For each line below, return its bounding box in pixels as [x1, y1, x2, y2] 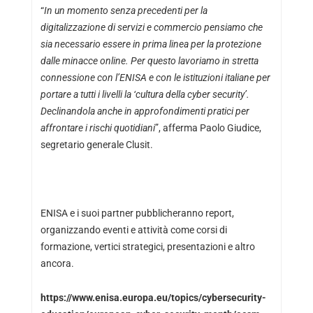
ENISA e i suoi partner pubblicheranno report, [40, 207, 234, 219]
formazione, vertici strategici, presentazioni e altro [40, 240, 255, 252]
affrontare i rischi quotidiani [40, 122, 155, 133]
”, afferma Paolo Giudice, [154, 122, 261, 133]
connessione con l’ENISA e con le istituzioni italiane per [40, 71, 270, 83]
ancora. [40, 257, 74, 269]
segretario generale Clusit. [40, 138, 153, 150]
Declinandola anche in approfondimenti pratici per [40, 105, 249, 117]
